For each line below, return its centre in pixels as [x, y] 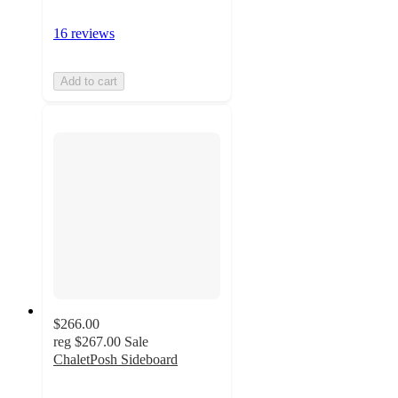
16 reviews [84, 33]
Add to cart [89, 81]
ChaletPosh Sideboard [115, 360]
